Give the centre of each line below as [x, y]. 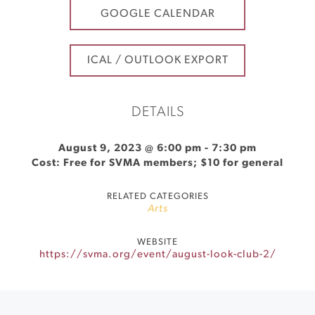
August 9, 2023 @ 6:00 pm [130, 149]
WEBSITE [157, 242]
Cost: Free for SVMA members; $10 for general [157, 163]
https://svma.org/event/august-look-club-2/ [157, 255]
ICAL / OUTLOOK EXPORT [157, 60]
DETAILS [157, 112]
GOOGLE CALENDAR [157, 14]
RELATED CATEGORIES [157, 197]
